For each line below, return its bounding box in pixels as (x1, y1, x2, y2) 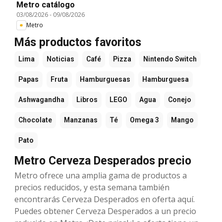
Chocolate (18, 115, 52, 124)
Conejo (168, 95, 191, 104)
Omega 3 (130, 115, 159, 124)
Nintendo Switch (143, 55, 197, 63)
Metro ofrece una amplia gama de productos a (14, 169, 187, 181)
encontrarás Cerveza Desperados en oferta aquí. (14, 193, 195, 205)
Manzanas (64, 115, 98, 124)
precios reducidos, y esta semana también (14, 181, 169, 193)
